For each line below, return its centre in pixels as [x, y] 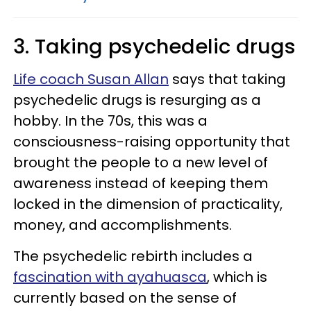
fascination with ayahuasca [110, 277]
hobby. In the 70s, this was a [110, 121]
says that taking [227, 79]
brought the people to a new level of [141, 163]
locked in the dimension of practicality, [148, 204]
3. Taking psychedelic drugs [154, 47]
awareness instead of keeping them [141, 184]
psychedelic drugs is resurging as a [137, 100]
